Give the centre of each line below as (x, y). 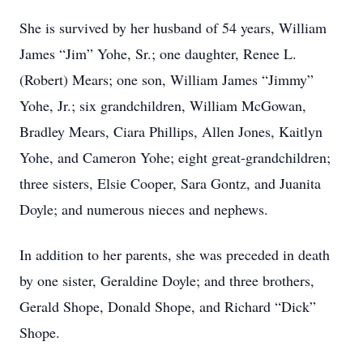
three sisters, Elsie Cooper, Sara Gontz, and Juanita (170, 183)
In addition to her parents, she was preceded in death (175, 254)
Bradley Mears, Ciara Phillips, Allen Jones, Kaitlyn (171, 131)
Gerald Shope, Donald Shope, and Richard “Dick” (168, 306)
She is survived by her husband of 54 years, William (173, 28)
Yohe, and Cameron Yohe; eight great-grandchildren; (175, 157)
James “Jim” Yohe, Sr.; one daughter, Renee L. (158, 53)
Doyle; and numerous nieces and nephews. (144, 209)
